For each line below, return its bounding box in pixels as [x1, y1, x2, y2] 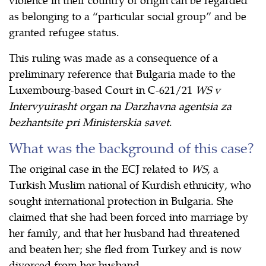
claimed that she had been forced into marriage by [9, 208, 248, 224]
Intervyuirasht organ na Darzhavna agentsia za [9, 97, 232, 113]
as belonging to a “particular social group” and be [9, 8, 246, 23]
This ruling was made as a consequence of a [9, 49, 218, 65]
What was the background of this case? [9, 137, 254, 157]
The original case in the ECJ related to [9, 160, 191, 176]
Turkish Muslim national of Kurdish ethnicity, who [9, 176, 251, 192]
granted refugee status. [9, 24, 119, 39]
